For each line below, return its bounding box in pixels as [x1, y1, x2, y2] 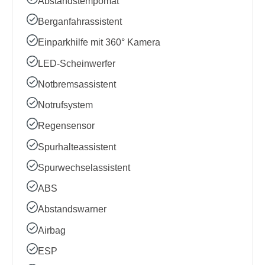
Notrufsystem [38, 100, 93, 111]
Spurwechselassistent [38, 162, 131, 173]
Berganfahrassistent [38, 17, 122, 27]
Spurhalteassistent [38, 141, 117, 152]
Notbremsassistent [38, 79, 117, 89]
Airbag [38, 225, 66, 235]
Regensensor [38, 121, 95, 131]
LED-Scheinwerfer [38, 58, 116, 69]
